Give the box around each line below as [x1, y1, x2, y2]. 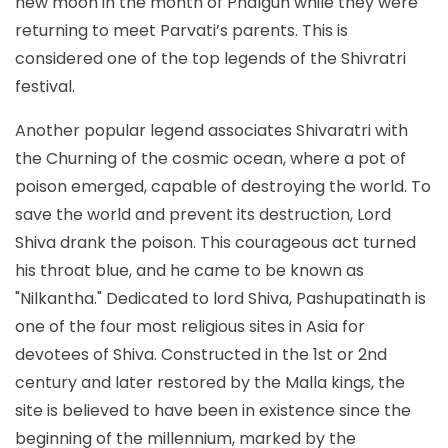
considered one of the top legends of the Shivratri [15, 46, 406, 70]
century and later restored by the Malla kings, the [15, 370, 405, 394]
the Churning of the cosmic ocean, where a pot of [15, 146, 406, 170]
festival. [15, 74, 75, 98]
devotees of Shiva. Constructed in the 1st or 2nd [15, 342, 387, 366]
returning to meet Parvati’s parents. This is [15, 18, 348, 42]
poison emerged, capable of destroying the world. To [15, 174, 431, 198]
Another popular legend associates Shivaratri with [15, 118, 408, 142]
